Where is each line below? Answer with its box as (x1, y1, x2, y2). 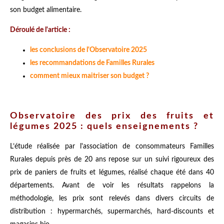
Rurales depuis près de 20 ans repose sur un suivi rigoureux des (10, 155, 214, 163)
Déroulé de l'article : (10, 26, 70, 33)
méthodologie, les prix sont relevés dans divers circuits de (10, 194, 214, 202)
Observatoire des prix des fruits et (10, 111, 214, 121)
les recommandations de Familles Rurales (30, 59, 154, 66)
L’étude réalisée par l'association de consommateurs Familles (10, 142, 214, 150)
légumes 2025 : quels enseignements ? (10, 122, 198, 131)
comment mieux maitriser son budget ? (30, 72, 149, 79)
